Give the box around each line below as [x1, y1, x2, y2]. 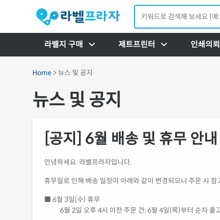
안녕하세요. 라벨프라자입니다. [44, 157, 132, 166]
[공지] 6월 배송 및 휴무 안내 [44, 129, 218, 148]
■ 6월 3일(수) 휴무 [44, 194, 100, 204]
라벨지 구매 [44, 39, 83, 50]
